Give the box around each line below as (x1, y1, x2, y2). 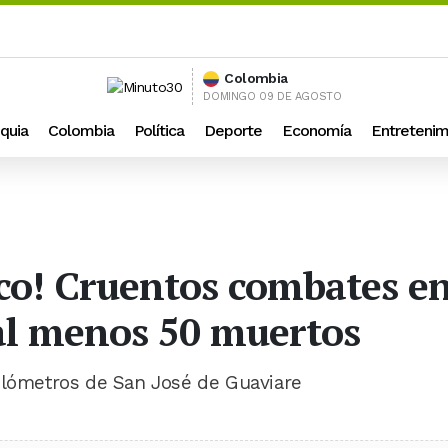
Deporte (204, 121, 262, 140)
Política (134, 121, 184, 140)
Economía (282, 121, 351, 140)
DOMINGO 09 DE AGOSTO (203, 90, 342, 103)
